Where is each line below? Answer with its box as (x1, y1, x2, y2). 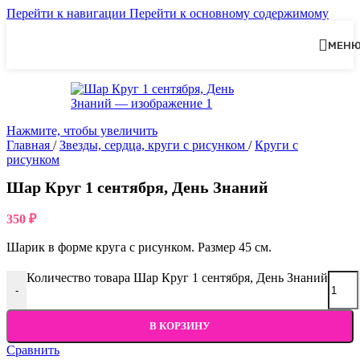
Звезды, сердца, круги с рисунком (59, 138, 248, 152)
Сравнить (6, 343, 59, 358)
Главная (6, 138, 53, 152)
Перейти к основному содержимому (129, 6, 329, 20)
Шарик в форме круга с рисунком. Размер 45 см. (6, 240, 272, 255)
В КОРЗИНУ (149, 320, 211, 333)
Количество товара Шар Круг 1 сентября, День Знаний (27, 271, 328, 285)
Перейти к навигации (6, 6, 129, 20)
